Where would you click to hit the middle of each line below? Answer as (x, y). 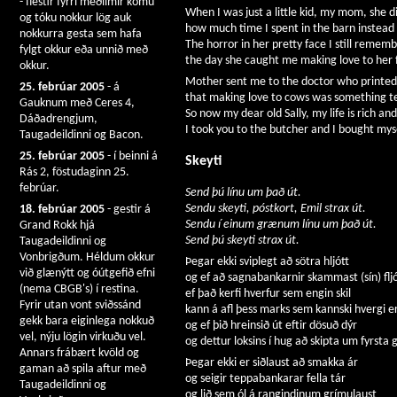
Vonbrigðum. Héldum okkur (87, 257)
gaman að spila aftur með (83, 369)
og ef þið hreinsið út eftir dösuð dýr (271, 325)
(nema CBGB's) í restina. (79, 289)
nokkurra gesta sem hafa (81, 34)
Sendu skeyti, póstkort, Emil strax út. (276, 208)
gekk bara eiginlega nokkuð (87, 321)
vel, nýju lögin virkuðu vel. (83, 337)
